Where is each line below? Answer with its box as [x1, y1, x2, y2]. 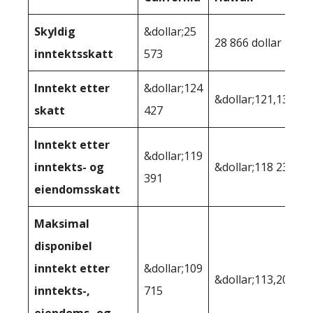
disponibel [34, 238, 92, 254]
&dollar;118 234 [214, 159, 295, 175]
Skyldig [34, 23, 75, 39]
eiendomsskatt [34, 181, 120, 197]
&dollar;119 [144, 147, 203, 163]
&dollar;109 [144, 260, 203, 276]
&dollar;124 [144, 80, 203, 96]
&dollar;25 [144, 23, 196, 39]
